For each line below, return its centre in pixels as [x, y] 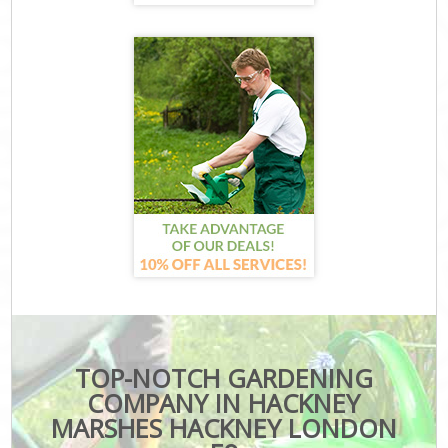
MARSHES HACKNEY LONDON [223, 427]
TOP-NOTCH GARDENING [223, 377]
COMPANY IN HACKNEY [224, 402]
